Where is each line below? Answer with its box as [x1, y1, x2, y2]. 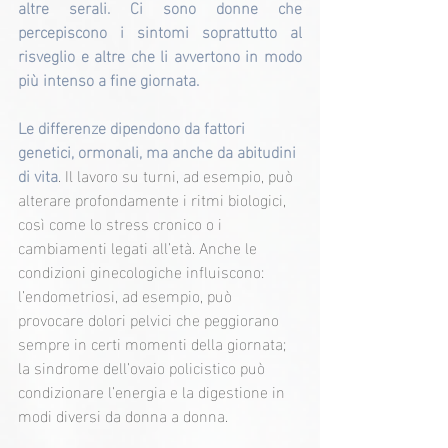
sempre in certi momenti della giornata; [18, 328, 290, 358]
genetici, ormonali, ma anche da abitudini [18, 136, 300, 166]
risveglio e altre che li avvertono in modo [18, 40, 302, 70]
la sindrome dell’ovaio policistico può [18, 352, 269, 382]
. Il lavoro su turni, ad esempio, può [58, 160, 297, 190]
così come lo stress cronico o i [18, 208, 226, 238]
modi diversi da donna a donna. [18, 400, 228, 430]
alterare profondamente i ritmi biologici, [18, 184, 290, 214]
